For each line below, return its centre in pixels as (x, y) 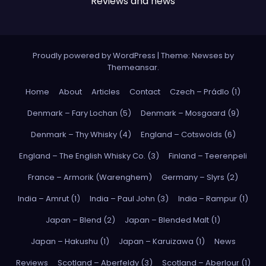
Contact (145, 91)
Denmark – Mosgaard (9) (190, 113)
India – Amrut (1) (49, 198)
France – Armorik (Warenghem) (90, 177)
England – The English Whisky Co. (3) (89, 156)
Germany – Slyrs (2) (200, 177)
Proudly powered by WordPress (95, 56)
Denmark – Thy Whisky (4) (81, 134)
